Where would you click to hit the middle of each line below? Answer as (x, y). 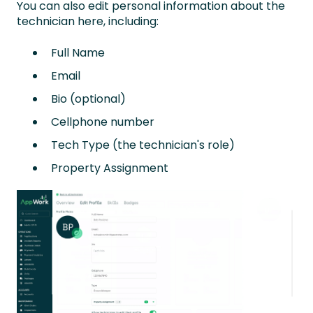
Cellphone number (103, 122)
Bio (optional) (88, 99)
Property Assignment (110, 168)
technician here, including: (89, 22)
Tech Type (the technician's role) (143, 145)
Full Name (78, 52)
